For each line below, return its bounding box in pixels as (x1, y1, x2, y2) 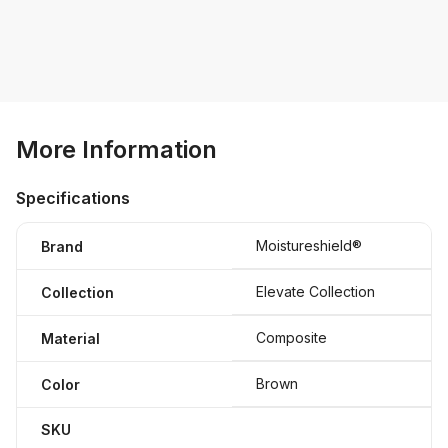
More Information (16, 135, 217, 164)
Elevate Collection (256, 283, 375, 300)
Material (41, 329, 100, 347)
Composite (256, 329, 327, 346)
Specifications (16, 188, 130, 208)
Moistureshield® (256, 237, 362, 254)
